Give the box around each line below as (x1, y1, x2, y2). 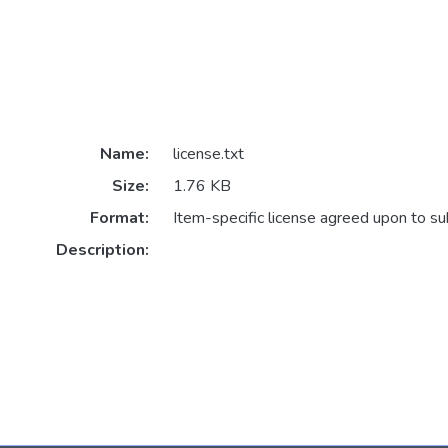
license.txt (172, 143, 244, 166)
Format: (89, 207, 149, 230)
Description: (55, 239, 149, 262)
